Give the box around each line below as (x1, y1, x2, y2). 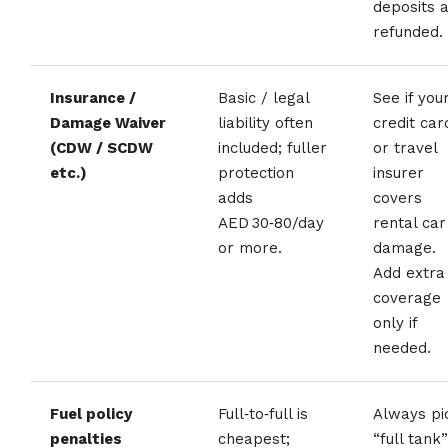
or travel (373, 138, 438, 157)
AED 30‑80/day (218, 213, 324, 232)
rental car (373, 213, 446, 232)
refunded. (373, 22, 443, 41)
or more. (218, 238, 282, 257)
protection (218, 163, 294, 182)
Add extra (373, 263, 445, 282)
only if (373, 313, 418, 332)
